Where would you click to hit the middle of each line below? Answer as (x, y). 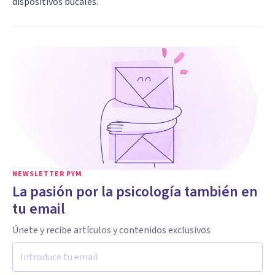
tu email (39, 209)
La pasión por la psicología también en (135, 192)
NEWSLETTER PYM (47, 174)
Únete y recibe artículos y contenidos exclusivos (111, 230)
